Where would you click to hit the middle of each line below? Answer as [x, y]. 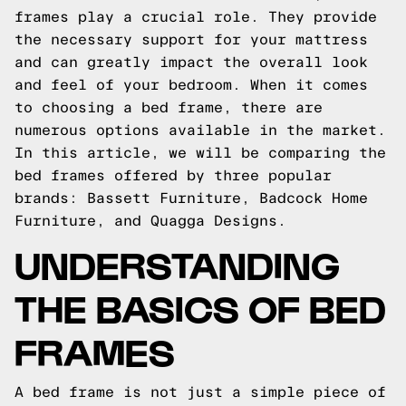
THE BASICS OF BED [200, 307]
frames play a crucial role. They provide [196, 17]
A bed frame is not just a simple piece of [200, 392]
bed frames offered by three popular [173, 175]
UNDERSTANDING [177, 263]
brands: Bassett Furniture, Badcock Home [191, 198]
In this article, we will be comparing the [200, 153]
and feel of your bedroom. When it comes [191, 85]
